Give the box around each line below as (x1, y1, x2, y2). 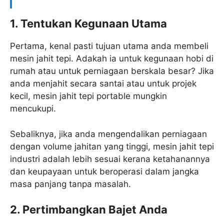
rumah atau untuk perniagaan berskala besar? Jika (10, 66, 214, 76)
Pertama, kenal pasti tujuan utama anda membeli (10, 41, 208, 51)
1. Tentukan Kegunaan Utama (10, 17, 167, 30)
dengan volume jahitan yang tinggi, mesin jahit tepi (10, 141, 214, 151)
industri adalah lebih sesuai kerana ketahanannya (10, 153, 210, 164)
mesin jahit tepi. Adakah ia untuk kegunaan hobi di (10, 53, 213, 64)
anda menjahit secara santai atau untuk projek (10, 78, 196, 89)
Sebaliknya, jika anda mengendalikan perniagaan (10, 128, 207, 139)
